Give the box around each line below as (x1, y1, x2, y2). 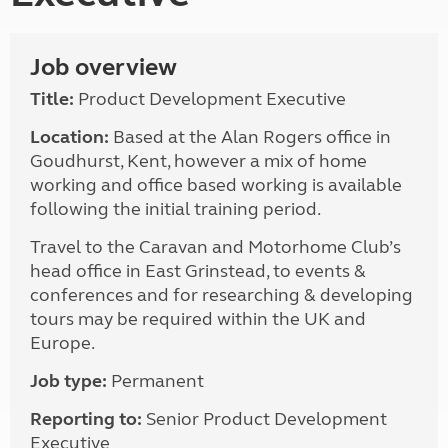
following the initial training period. (30, 198, 321, 220)
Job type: (30, 370, 107, 392)
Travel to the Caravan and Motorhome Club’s (30, 236, 401, 258)
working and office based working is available (30, 174, 402, 196)
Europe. (30, 332, 95, 354)
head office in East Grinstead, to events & (30, 260, 366, 282)
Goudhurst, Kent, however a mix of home (30, 150, 367, 172)
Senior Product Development (146, 408, 387, 430)
